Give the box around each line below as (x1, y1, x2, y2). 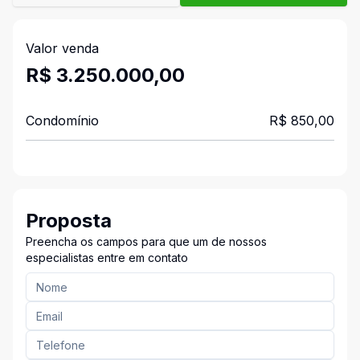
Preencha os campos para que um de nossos (26, 235, 267, 248)
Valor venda (26, 40, 99, 56)
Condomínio (26, 112, 99, 129)
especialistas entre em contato (26, 251, 188, 264)
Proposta (26, 209, 112, 232)
